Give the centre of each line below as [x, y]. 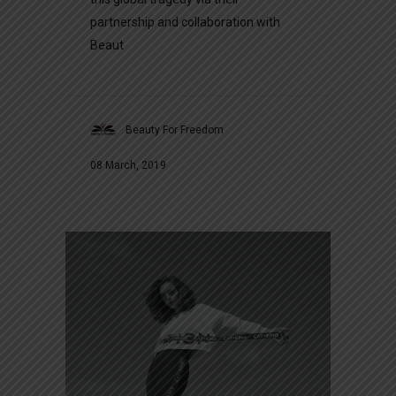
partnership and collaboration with [185, 23]
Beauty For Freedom [175, 130]
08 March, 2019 [128, 166]
